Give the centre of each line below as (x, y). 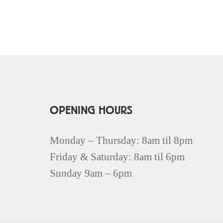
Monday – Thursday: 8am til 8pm (121, 140)
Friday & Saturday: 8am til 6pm (117, 157)
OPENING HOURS (91, 111)
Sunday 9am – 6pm (91, 173)
